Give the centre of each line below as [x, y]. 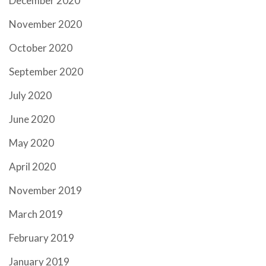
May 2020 [31, 143]
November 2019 [45, 190]
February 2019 [42, 238]
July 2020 [30, 95]
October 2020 [41, 48]
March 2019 [36, 214]
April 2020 [32, 167]
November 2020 [45, 24]
